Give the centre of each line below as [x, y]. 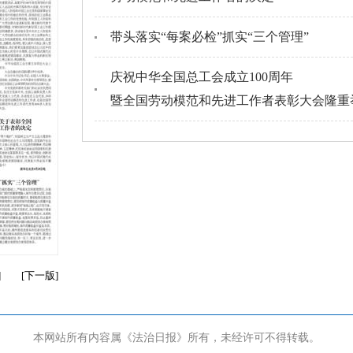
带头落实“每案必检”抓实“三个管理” [210, 37]
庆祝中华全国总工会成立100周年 [202, 77]
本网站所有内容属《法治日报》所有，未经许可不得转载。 [176, 338]
